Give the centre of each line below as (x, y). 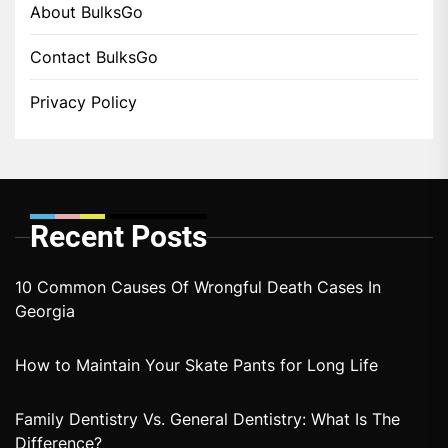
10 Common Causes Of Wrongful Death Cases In (198, 286)
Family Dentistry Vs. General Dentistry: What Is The (207, 418)
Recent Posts (118, 236)
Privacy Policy (83, 101)
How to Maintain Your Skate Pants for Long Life (196, 364)
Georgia (45, 310)
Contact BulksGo (94, 56)
